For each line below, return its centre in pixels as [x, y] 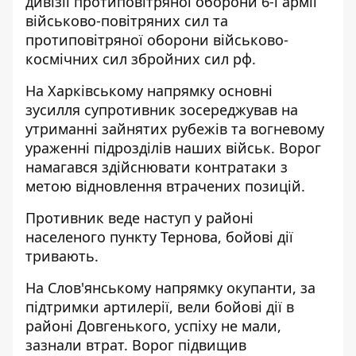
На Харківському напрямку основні [149, 91]
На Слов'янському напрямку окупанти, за [170, 288]
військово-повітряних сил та [127, 21]
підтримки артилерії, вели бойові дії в [160, 307]
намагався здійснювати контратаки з [157, 167]
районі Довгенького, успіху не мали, [153, 326]
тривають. [62, 256]
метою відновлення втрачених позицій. [165, 186]
